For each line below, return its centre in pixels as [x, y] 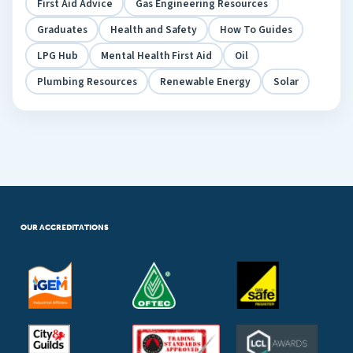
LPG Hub [57, 55]
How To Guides [256, 29]
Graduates [62, 29]
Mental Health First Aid [156, 55]
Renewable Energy [205, 81]
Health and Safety [153, 29]
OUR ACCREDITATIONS [65, 228]
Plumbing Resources [87, 81]
